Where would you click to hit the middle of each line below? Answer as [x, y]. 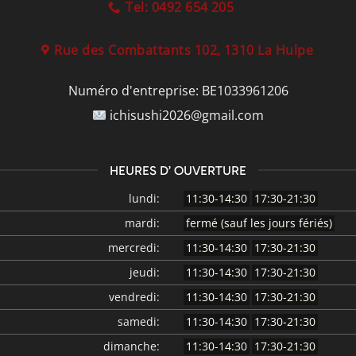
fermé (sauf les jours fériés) [259, 222]
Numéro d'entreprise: [135, 90]
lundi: [144, 198]
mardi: [142, 222]
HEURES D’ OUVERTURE [178, 170]
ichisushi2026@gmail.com [186, 115]
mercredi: [134, 247]
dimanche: [132, 346]
